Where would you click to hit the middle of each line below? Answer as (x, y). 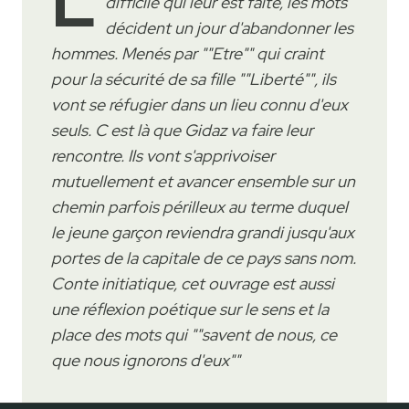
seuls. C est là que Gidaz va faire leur (182, 130)
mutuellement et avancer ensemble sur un (203, 181)
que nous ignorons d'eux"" (146, 360)
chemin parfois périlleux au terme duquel (199, 206)
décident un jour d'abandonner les (229, 27)
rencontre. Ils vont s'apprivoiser (163, 155)
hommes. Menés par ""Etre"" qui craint (188, 53)
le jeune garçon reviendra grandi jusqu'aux (203, 232)
